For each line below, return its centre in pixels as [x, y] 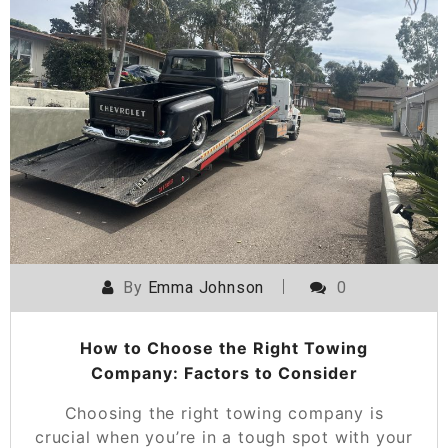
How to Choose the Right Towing [224, 347]
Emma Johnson [206, 287]
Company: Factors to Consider [224, 372]
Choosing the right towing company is [224, 412]
